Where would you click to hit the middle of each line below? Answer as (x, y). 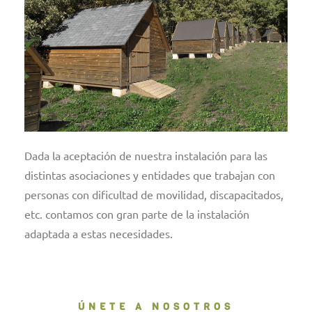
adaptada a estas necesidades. (99, 234)
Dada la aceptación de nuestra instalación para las (146, 156)
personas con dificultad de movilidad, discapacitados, (154, 195)
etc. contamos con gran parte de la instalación (137, 214)
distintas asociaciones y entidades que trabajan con (150, 175)
